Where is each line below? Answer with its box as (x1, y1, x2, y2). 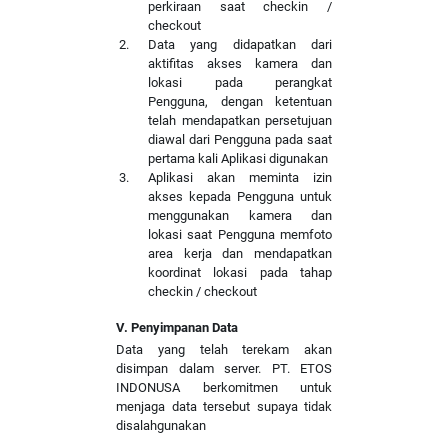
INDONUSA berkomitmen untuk (116, 380, 332, 395)
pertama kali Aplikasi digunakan (148, 151, 328, 166)
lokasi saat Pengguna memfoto (148, 227, 332, 242)
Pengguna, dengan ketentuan (148, 94, 332, 109)
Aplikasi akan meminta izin (148, 170, 332, 185)
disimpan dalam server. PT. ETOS (116, 361, 332, 376)
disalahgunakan (116, 418, 206, 433)
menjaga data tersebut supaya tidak (116, 399, 332, 414)
